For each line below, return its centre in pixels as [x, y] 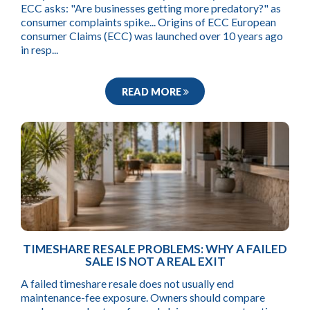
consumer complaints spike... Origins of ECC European [148, 22]
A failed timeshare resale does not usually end [127, 283]
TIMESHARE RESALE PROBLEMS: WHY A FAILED [155, 249]
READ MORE [152, 91]
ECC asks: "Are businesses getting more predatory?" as [151, 8]
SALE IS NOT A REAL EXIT [155, 262]
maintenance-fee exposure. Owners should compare [143, 297]
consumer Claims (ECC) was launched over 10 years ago [152, 36]
